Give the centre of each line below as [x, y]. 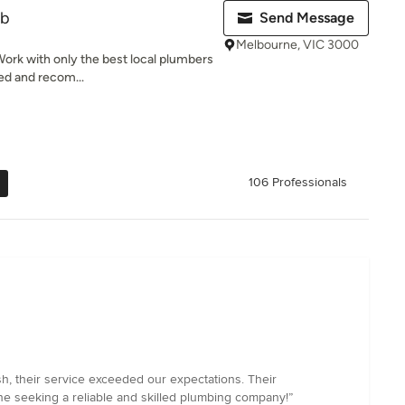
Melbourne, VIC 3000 [297, 45]
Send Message [307, 18]
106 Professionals [298, 183]
